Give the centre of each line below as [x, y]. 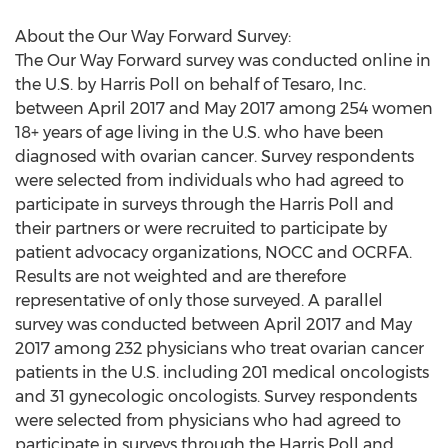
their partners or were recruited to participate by [201, 228]
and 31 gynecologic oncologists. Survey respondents [216, 396]
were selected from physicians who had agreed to [208, 420]
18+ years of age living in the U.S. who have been [199, 132]
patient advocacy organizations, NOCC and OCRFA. [213, 252]
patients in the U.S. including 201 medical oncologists [222, 372]
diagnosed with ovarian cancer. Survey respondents [214, 156]
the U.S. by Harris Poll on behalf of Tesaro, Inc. [190, 84]
